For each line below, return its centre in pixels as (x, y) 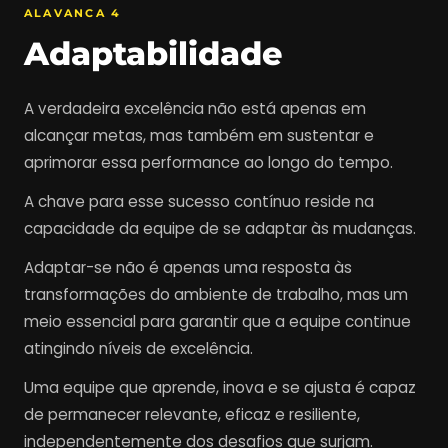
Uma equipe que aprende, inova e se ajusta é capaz (220, 388)
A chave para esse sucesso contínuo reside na (199, 202)
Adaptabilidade (153, 54)
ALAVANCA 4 (73, 13)
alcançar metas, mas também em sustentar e (199, 136)
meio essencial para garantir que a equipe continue (217, 322)
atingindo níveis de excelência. (138, 349)
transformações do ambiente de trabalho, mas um (216, 295)
